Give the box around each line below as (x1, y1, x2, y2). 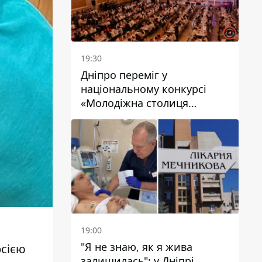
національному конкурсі (81, 81, 206, 96)
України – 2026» (81, 109, 161, 124)
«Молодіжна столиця (81, 95, 188, 110)
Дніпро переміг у (81, 67, 167, 82)
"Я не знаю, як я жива (81, 239, 192, 254)
